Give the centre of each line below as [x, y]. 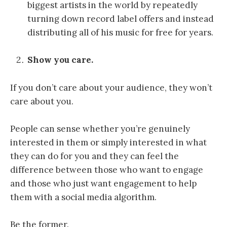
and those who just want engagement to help [103, 183]
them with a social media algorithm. [83, 197]
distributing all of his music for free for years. [120, 33]
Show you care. [60, 60]
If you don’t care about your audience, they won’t [111, 87]
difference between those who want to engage [107, 169]
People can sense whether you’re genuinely [100, 128]
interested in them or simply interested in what [108, 142]
